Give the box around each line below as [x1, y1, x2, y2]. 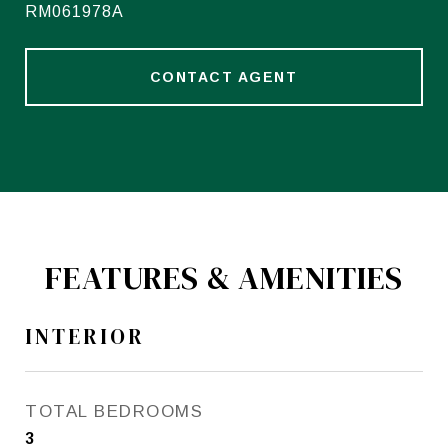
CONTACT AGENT [149, 69, 299, 85]
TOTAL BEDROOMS [25, 402, 203, 421]
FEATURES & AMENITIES [45, 256, 403, 300]
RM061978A [25, 3, 124, 20]
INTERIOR [25, 322, 145, 351]
